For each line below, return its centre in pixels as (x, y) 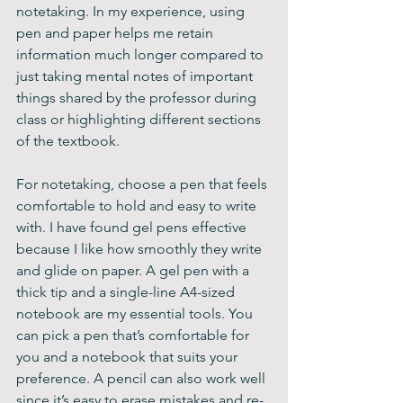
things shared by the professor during (138, 98)
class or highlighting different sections (140, 119)
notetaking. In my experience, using (132, 11)
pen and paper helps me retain (116, 33)
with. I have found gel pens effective (133, 227)
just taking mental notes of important (136, 76)
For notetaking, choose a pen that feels (143, 184)
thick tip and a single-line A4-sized (127, 292)
